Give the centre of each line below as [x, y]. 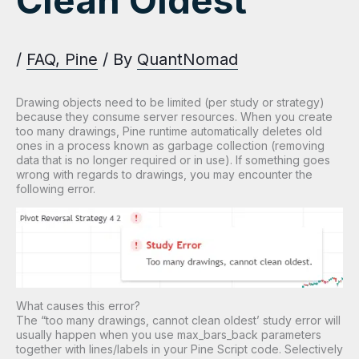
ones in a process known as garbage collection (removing [170, 146]
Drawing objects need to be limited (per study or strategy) [170, 103]
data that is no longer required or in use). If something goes [173, 160]
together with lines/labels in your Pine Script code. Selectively [179, 349]
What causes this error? [78, 306]
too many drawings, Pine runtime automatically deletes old [169, 131]
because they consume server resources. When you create [174, 117]
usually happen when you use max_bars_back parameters [169, 335]
